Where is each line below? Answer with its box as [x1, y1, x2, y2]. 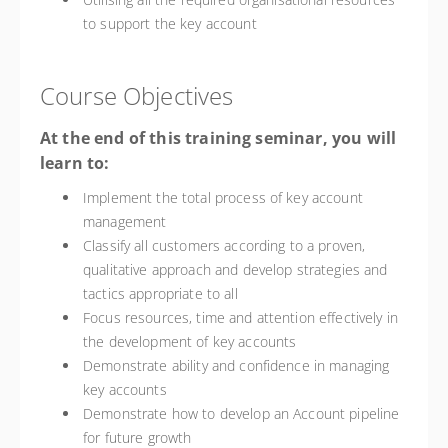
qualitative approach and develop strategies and [83, 260, 388, 279]
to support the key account [83, 14, 257, 33]
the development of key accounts [83, 332, 297, 351]
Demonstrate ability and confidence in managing [83, 356, 390, 375]
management [83, 212, 167, 231]
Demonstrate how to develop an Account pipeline [83, 404, 400, 423]
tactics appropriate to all [83, 284, 238, 303]
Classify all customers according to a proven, [83, 236, 366, 255]
